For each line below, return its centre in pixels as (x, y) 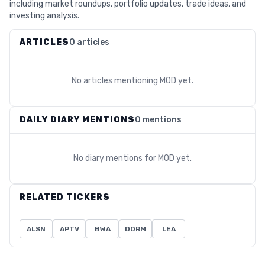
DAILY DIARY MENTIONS (77, 120)
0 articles (89, 42)
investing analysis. (44, 16)
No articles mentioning (116, 81)
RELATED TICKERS (65, 197)
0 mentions (158, 120)
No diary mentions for (116, 158)
